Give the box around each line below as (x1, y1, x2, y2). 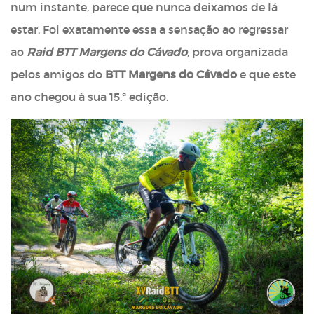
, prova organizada (187, 45, 288, 60)
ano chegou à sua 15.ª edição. (11, 90, 168, 104)
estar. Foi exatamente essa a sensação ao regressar (11, 22, 288, 37)
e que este (237, 67, 296, 82)
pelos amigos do (11, 67, 105, 82)
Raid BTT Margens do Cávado (27, 45, 187, 60)
